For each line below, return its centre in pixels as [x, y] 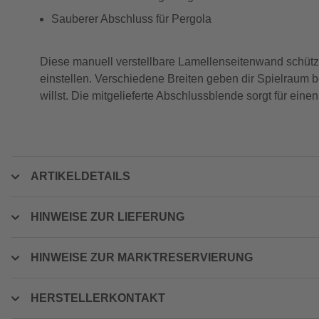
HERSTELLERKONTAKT [98, 298]
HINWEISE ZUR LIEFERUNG [108, 217]
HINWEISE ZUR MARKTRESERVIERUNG [142, 257]
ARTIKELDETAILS [80, 176]
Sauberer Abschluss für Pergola [131, 19]
